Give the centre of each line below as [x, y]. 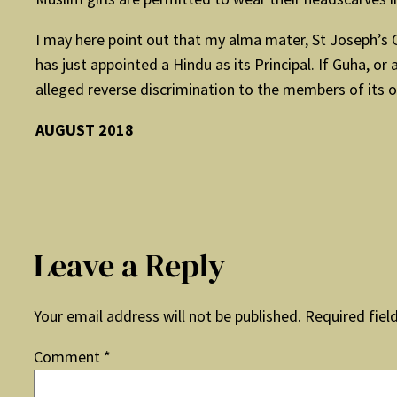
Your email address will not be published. [167, 316]
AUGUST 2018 [85, 130]
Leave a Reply [129, 266]
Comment [69, 357]
